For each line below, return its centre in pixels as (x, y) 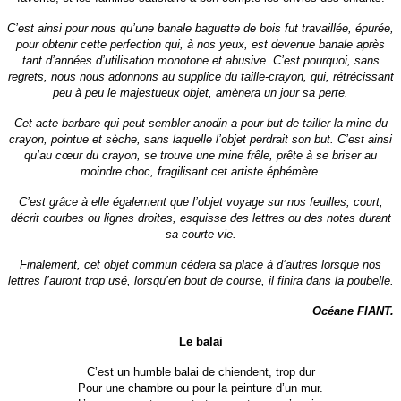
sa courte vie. (200, 235)
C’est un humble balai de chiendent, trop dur (200, 372)
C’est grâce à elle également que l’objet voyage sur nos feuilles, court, (200, 202)
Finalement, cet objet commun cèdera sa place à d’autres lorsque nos (200, 265)
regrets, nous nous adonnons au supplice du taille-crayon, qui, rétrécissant (200, 77)
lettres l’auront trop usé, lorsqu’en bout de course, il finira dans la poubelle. (200, 281)
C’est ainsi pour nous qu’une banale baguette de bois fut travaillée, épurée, (200, 29)
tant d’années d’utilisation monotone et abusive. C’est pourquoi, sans (200, 61)
